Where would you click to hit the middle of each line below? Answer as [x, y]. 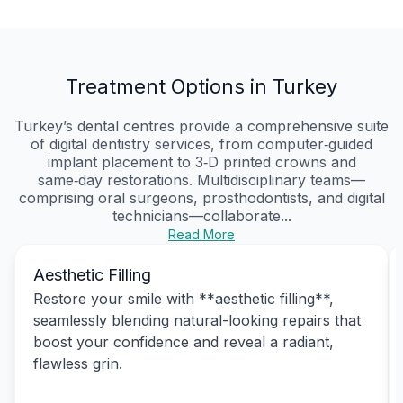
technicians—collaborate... [201, 215]
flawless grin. [78, 363]
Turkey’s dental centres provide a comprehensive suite [201, 125]
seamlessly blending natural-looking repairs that [197, 320]
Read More [201, 234]
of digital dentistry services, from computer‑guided [201, 143]
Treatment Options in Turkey [201, 86]
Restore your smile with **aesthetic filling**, [184, 298]
